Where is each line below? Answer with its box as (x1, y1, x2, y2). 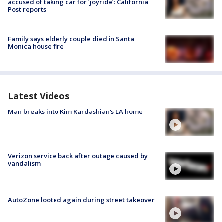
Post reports (8, 5, 46, 14)
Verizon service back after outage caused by (8, 151, 148, 160)
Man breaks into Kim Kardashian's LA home (8, 107, 143, 116)
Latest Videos (8, 89, 69, 102)
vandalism (8, 158, 41, 167)
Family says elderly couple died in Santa (8, 34, 134, 44)
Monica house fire (8, 42, 64, 51)
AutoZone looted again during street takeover (8, 195, 155, 205)
